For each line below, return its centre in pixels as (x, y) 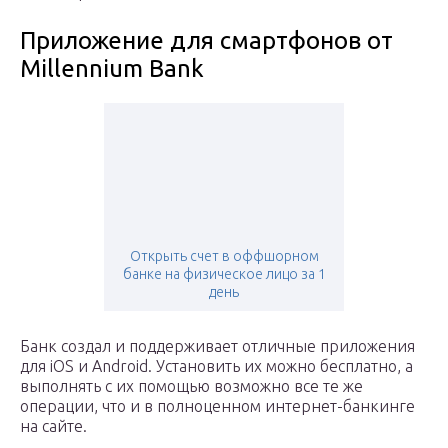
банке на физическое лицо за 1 (224, 274)
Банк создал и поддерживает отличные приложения (217, 346)
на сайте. (53, 426)
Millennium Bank (112, 69)
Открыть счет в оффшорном (224, 256)
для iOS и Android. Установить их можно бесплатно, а (216, 366)
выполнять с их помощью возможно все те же (191, 386)
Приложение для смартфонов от (206, 41)
